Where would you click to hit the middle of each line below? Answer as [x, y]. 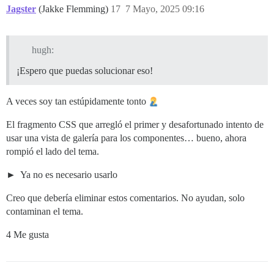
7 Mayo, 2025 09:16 [165, 9]
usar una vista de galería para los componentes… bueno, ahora [126, 138]
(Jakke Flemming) [75, 9]
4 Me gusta [28, 235]
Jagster [21, 9]
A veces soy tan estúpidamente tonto [77, 102]
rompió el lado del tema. [53, 152]
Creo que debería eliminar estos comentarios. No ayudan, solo [125, 198]
